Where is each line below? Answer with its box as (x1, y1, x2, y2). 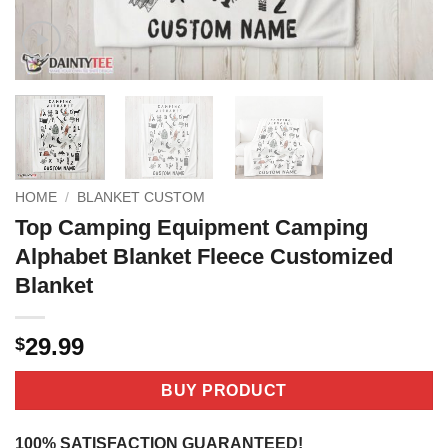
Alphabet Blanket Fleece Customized (15, 243, 393, 269)
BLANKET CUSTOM (77, 189, 206, 205)
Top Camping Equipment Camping (15, 214, 368, 240)
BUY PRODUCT (161, 381, 287, 399)
